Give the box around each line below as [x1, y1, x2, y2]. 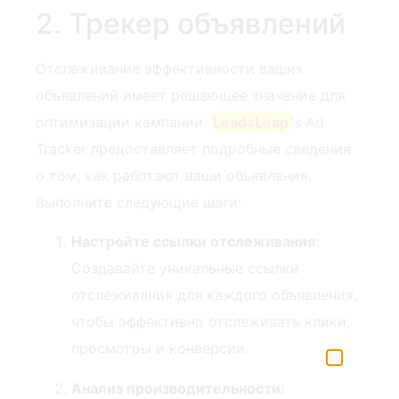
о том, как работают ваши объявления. [36, 166, 312, 184]
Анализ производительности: [71, 379, 285, 397]
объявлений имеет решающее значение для [36, 85, 346, 104]
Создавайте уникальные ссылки [71, 259, 299, 278]
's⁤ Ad [290, 112, 325, 131]
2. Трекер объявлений [36, 5, 346, 41]
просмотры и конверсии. [71, 339, 248, 358]
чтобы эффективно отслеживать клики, [71, 313, 350, 331]
